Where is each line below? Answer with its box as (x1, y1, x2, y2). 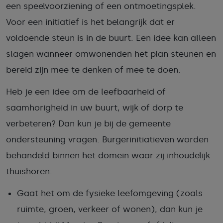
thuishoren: (6, 166, 52, 176)
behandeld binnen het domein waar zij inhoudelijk (6, 150, 210, 160)
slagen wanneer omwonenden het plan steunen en (6, 49, 216, 59)
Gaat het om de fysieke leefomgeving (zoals (17, 188, 203, 198)
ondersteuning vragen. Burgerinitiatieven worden (6, 134, 209, 144)
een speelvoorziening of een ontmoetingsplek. (6, 1, 196, 11)
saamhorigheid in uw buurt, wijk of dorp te (6, 103, 183, 112)
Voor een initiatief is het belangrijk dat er (6, 17, 175, 27)
